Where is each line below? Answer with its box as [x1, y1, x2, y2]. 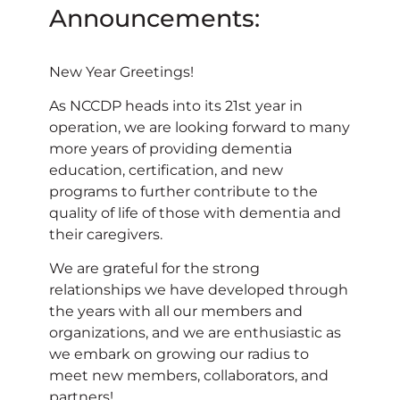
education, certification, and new [49, 161, 283, 179]
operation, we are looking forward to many [49, 118, 350, 136]
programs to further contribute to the [49, 182, 318, 200]
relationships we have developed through [49, 281, 348, 299]
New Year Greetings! [49, 62, 194, 80]
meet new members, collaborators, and [49, 367, 329, 385]
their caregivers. [49, 225, 162, 243]
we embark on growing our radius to [49, 346, 309, 363]
